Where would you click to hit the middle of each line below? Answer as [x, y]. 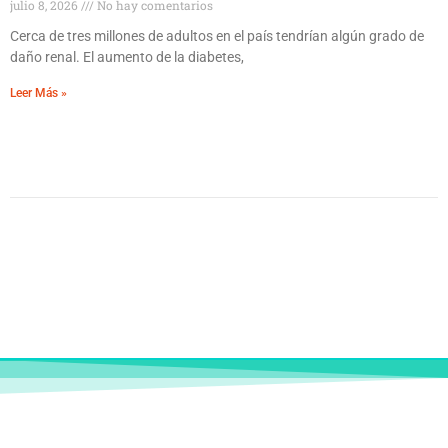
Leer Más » [38, 93]
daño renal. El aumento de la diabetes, [127, 57]
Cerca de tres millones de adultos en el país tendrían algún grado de [217, 36]
